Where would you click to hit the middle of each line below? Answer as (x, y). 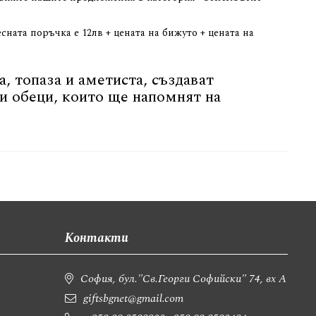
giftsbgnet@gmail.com (133, 298)
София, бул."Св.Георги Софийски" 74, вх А (183, 278)
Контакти (97, 238)
